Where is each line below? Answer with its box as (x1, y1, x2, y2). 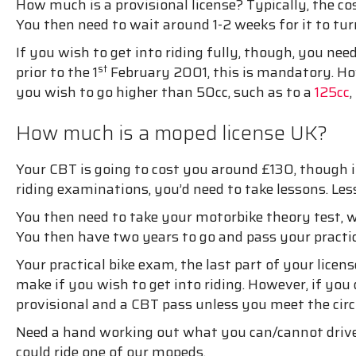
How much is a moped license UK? (16, 117, 327, 149)
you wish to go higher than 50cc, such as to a (16, 80, 315, 103)
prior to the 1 (16, 60, 98, 83)
